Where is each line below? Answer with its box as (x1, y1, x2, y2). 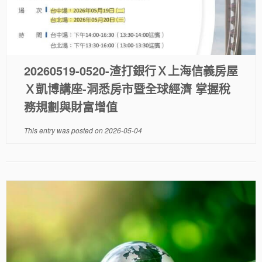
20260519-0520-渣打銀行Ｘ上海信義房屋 (23, 62, 238, 79)
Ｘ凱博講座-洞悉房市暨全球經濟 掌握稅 (23, 80, 230, 97)
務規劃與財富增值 (23, 98, 118, 115)
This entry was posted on (23, 125, 105, 135)
